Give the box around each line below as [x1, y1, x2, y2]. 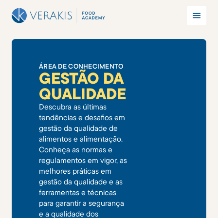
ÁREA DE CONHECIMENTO [39, 62, 124, 71]
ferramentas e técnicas [39, 187, 116, 197]
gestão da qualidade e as [39, 177, 123, 186]
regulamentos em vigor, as [39, 155, 127, 165]
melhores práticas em [39, 166, 111, 176]
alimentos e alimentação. [39, 134, 123, 144]
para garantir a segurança [39, 198, 124, 208]
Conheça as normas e [39, 145, 112, 154]
